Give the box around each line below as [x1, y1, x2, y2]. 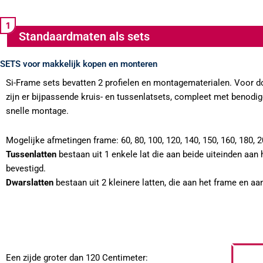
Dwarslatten [6, 177, 53, 188]
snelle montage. [6, 105, 69, 116]
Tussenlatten [6, 149, 56, 160]
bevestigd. [6, 163, 46, 174]
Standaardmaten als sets [19, 29, 150, 43]
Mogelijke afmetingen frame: [6, 135, 121, 146]
